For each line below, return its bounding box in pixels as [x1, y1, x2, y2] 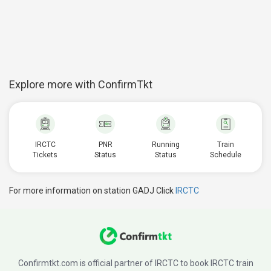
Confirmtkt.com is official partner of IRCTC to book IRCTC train [18, 258, 253, 268]
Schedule [210, 151, 242, 159]
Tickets [33, 151, 58, 159]
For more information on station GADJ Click [9, 186, 175, 195]
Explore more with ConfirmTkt [9, 78, 152, 91]
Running [151, 140, 180, 149]
